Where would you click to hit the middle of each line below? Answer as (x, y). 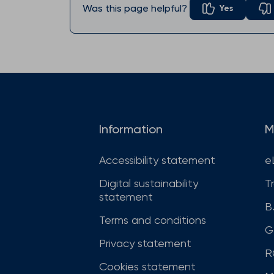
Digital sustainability (149, 183)
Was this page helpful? (135, 9)
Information (131, 129)
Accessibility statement (157, 160)
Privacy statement (145, 243)
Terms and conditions (153, 220)
